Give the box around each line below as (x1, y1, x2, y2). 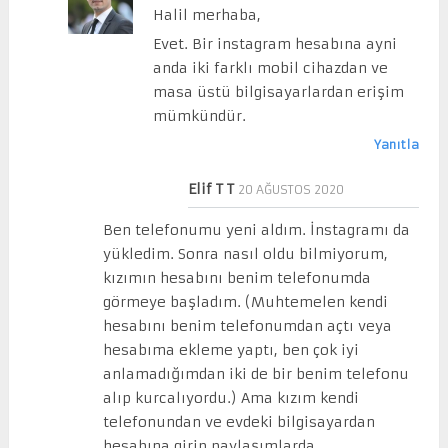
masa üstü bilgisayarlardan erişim (152, 82, 404, 101)
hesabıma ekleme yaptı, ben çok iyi (103, 340, 360, 359)
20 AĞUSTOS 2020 (238, 181, 345, 197)
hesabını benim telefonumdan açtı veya (103, 316, 393, 335)
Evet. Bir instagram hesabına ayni (152, 34, 397, 53)
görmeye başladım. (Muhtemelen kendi (103, 292, 389, 311)
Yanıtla (374, 136, 420, 152)
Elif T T (188, 179, 235, 198)
